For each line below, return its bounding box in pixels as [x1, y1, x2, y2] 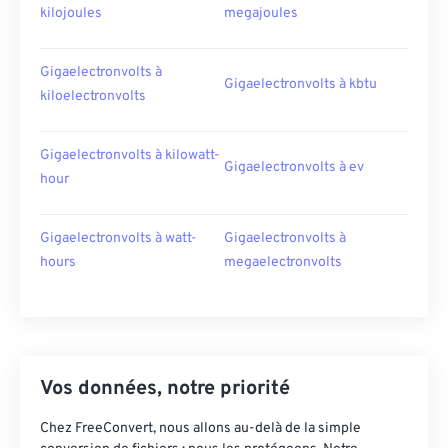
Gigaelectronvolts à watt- [40, 230, 197, 247]
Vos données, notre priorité [40, 376, 290, 402]
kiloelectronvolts [40, 88, 146, 105]
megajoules [224, 5, 298, 22]
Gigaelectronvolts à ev [224, 159, 364, 176]
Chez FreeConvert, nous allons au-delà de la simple [40, 420, 361, 437]
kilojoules [40, 5, 102, 22]
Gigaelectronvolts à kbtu [224, 76, 377, 93]
